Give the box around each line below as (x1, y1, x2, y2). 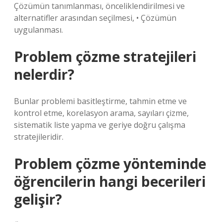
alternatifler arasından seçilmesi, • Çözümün (14, 12, 176, 23)
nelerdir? (14, 65, 74, 84)
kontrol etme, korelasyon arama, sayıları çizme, (14, 108, 189, 118)
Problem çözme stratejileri (14, 47, 196, 66)
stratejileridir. (14, 131, 63, 142)
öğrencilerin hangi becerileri (14, 172, 206, 191)
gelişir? (14, 190, 62, 209)
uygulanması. (14, 24, 63, 35)
